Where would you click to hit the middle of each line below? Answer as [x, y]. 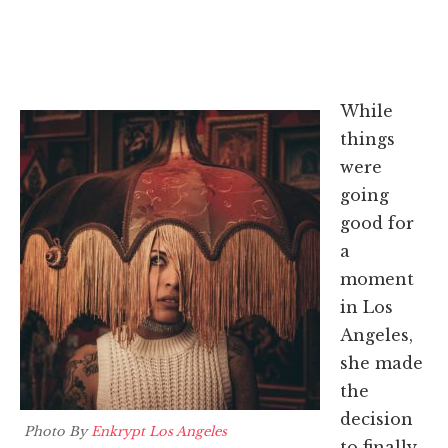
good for [376, 222]
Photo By [55, 432]
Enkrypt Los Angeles [159, 432]
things [367, 138]
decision [376, 418]
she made [381, 362]
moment [376, 278]
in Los [366, 306]
